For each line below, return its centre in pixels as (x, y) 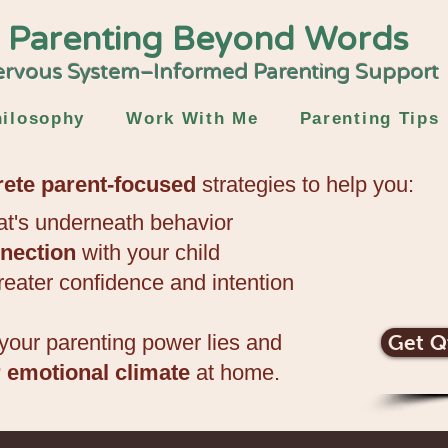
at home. (235, 372)
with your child (148, 252)
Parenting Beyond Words (208, 39)
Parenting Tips (369, 118)
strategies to (261, 184)
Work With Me (192, 118)
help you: (370, 184)
